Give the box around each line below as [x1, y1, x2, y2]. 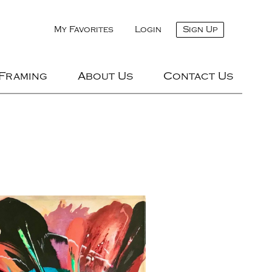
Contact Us [163, 70, 233, 83]
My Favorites [54, 24, 114, 35]
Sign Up [183, 24, 217, 35]
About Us [77, 70, 133, 83]
